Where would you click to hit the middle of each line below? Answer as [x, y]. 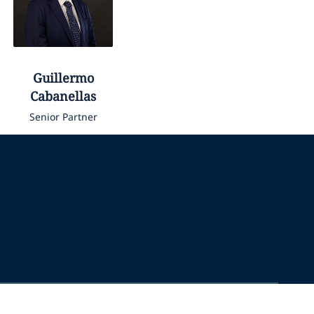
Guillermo [63, 77]
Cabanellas [63, 96]
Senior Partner [63, 116]
